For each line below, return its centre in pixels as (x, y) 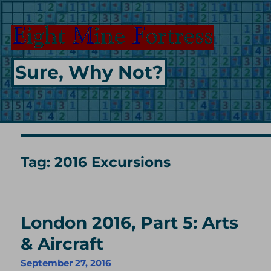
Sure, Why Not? (89, 72)
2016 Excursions (113, 162)
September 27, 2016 (66, 263)
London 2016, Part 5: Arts (130, 223)
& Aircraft (62, 244)
